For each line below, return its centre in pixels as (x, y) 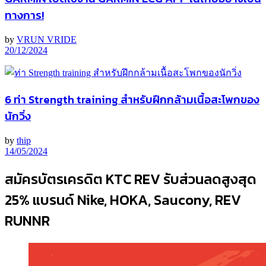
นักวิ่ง (18, 116)
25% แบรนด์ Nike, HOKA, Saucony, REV (123, 199)
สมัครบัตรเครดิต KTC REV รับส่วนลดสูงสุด (131, 179)
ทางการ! (24, 15)
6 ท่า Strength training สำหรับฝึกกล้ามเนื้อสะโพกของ (132, 99)
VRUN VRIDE (47, 39)
